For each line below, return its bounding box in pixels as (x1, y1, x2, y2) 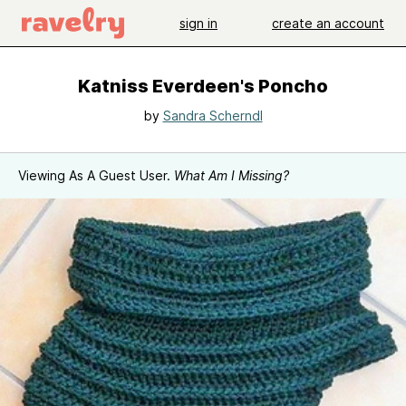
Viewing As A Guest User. (18, 168, 174, 183)
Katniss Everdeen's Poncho (78, 75, 328, 97)
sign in (179, 14, 217, 31)
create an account (272, 14, 384, 31)
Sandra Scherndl (162, 108, 263, 123)
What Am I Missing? (174, 168, 289, 183)
